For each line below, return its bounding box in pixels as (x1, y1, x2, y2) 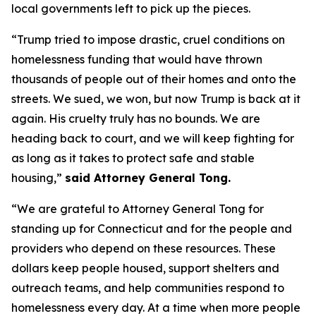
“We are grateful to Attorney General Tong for (11, 201, 264, 216)
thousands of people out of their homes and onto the (11, 71, 296, 86)
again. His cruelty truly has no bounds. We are (11, 111, 260, 126)
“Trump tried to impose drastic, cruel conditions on (11, 32, 285, 47)
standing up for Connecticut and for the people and (11, 221, 292, 236)
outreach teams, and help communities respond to (11, 280, 284, 295)
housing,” (11, 170, 65, 185)
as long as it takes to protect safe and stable (11, 150, 255, 165)
